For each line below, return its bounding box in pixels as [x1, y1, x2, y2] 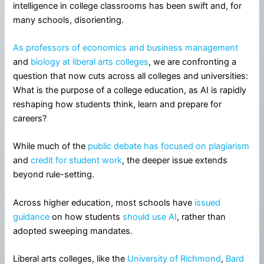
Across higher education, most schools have [13, 197, 195, 208]
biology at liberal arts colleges [31, 57, 149, 68]
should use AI [123, 211, 177, 222]
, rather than [177, 211, 226, 222]
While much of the [13, 141, 88, 152]
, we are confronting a [148, 57, 237, 68]
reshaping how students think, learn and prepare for [13, 99, 222, 110]
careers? [13, 113, 47, 124]
